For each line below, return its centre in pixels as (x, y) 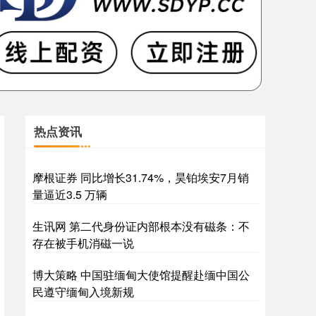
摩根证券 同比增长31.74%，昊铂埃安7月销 (141, 177)
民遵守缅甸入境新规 (83, 292)
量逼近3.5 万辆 (70, 194)
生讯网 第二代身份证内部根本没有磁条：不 (141, 226)
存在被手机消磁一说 (83, 243)
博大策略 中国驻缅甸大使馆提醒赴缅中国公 (141, 275)
